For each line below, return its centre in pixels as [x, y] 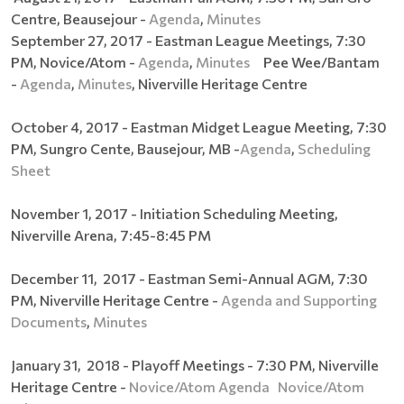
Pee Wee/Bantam [315, 61]
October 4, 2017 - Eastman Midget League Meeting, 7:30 [199, 126]
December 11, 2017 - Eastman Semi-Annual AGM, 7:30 [189, 278]
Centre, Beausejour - [80, 18]
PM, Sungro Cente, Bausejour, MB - [125, 148]
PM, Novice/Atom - [74, 61]
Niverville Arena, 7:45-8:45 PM [111, 234]
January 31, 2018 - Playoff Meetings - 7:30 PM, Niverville [195, 364]
